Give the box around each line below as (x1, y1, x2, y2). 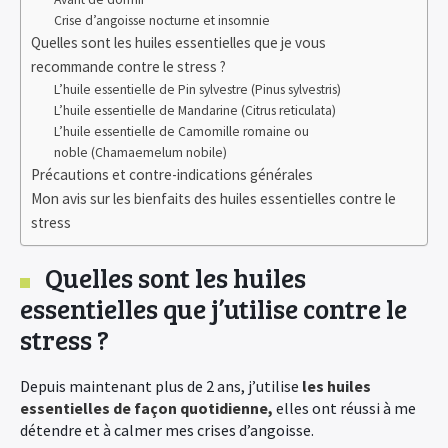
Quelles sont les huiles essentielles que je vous (31, 33, 326, 52)
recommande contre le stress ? (31, 57, 226, 76)
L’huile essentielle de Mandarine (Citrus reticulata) (53, 102, 336, 119)
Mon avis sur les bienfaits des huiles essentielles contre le (31, 189, 396, 208)
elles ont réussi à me (276, 398, 416, 418)
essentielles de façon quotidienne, (20, 398, 276, 418)
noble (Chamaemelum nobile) (53, 144, 227, 161)
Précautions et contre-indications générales (31, 165, 313, 184)
